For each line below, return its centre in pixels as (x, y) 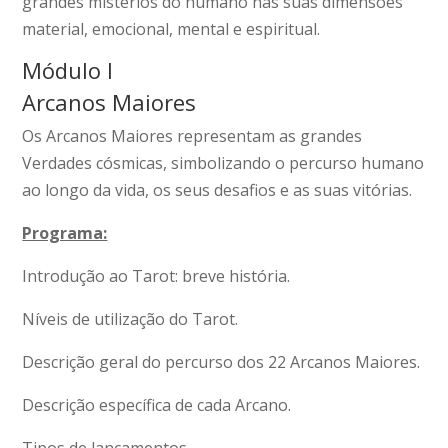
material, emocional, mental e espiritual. (171, 28)
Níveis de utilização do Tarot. (130, 318)
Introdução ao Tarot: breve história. (156, 275)
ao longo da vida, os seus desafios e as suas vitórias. (217, 189)
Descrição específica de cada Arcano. (157, 404)
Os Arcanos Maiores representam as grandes (192, 135)
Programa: (65, 232)
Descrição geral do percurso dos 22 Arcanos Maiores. (221, 361)
